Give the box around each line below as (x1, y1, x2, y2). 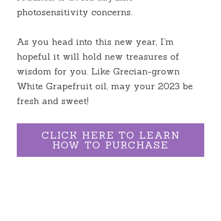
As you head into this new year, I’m (17, 36, 174, 47)
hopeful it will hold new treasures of (17, 51, 179, 62)
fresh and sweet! (17, 95, 88, 107)
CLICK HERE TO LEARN (41, 129, 180, 141)
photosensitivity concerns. (17, 6, 132, 18)
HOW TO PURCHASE (52, 139, 169, 151)
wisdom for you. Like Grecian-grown (17, 66, 180, 77)
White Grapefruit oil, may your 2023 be (17, 80, 193, 92)
